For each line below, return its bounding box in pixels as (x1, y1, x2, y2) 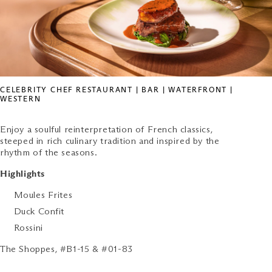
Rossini (13, 223, 43, 233)
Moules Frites (13, 191, 73, 200)
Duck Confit (13, 207, 65, 217)
